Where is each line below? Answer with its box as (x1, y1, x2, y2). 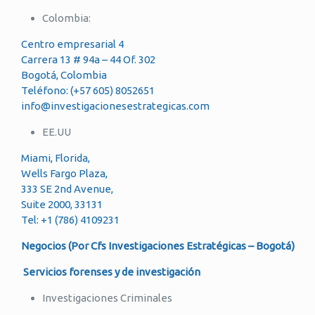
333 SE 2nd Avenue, (21, 183, 113, 195)
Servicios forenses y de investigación (21, 266, 200, 278)
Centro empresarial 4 (21, 38, 124, 50)
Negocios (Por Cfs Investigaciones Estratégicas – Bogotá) (21, 240, 295, 252)
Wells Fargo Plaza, (21, 167, 108, 179)
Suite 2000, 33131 (21, 198, 103, 210)
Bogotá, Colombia (21, 69, 107, 81)
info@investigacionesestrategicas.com (21, 100, 210, 112)
